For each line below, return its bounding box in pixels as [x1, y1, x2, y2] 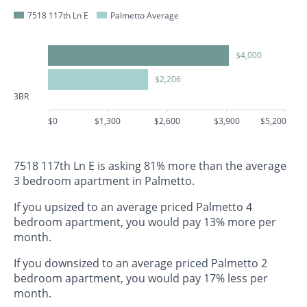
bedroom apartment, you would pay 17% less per [14, 270, 268, 286]
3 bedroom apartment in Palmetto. [14, 173, 195, 188]
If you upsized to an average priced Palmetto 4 [14, 199, 252, 214]
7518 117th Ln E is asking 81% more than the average [14, 158, 286, 173]
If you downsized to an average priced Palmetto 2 [14, 255, 267, 271]
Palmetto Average [108, 9, 179, 21]
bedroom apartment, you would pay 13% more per [14, 214, 276, 230]
